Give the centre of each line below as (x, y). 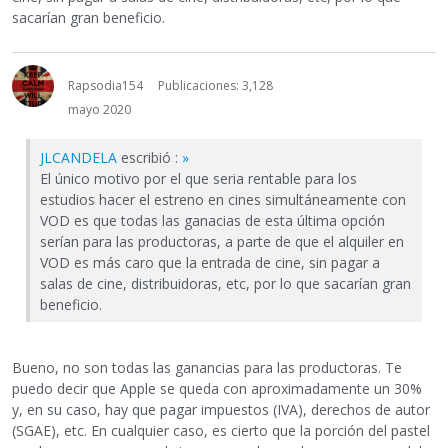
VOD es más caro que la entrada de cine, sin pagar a (210, 262)
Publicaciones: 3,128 (215, 85)
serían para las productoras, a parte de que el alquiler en (222, 241)
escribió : (149, 157)
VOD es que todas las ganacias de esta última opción (212, 220)
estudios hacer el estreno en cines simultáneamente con (223, 199)
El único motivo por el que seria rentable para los (198, 178)
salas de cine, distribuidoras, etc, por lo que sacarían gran (225, 283)
